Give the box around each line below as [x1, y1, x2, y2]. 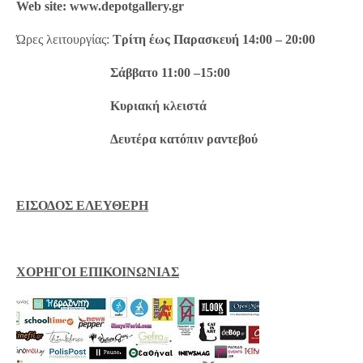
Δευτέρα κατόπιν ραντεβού [16, 132, 258, 147]
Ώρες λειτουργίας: [16, 32, 110, 47]
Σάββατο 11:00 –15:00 [16, 66, 231, 80]
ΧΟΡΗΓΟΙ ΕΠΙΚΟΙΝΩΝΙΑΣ [16, 265, 180, 280]
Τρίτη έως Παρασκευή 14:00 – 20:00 [109, 32, 316, 47]
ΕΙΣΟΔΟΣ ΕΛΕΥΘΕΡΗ [16, 199, 149, 213]
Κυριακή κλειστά [16, 99, 207, 113]
